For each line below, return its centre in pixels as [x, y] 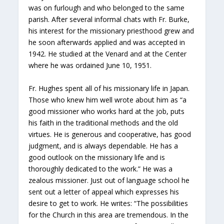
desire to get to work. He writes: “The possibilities [108, 203]
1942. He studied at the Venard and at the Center [108, 54]
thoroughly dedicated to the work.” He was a [101, 168]
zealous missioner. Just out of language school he [109, 180]
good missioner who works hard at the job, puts [107, 111]
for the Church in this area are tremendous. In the [109, 214]
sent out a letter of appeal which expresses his [104, 191]
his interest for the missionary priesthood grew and [111, 31]
